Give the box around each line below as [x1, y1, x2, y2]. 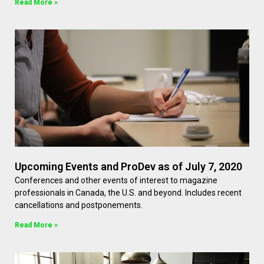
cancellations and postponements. [15, 200, 143, 210]
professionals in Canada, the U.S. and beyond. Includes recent [15, 188, 242, 198]
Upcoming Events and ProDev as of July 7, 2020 [15, 160, 242, 173]
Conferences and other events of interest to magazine [15, 176, 217, 186]
